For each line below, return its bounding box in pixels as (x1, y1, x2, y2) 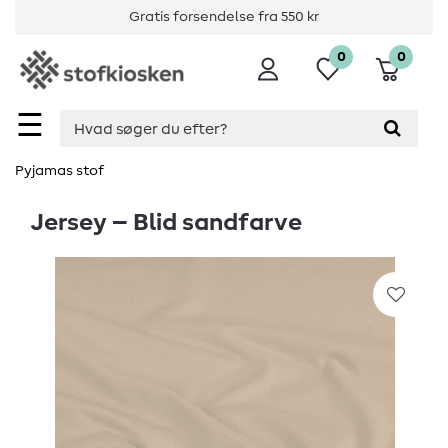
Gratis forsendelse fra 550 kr (129, 10, 319, 24)
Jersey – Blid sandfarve (30, 211, 302, 236)
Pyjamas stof (15, 164, 104, 179)
